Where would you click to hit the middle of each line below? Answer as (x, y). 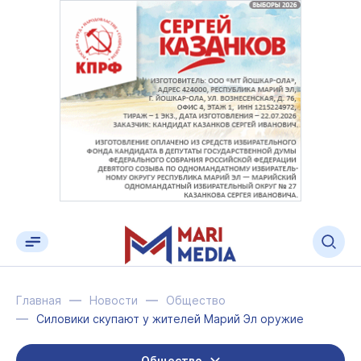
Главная (39, 300)
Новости (114, 300)
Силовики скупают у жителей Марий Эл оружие (170, 319)
